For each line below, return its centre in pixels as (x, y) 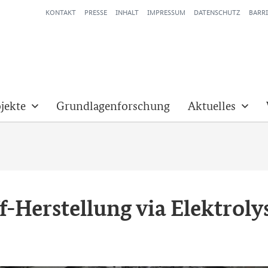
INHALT (127, 12)
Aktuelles (212, 106)
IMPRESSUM (166, 12)
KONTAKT (61, 12)
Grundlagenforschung (113, 106)
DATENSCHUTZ (217, 12)
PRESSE (96, 12)
